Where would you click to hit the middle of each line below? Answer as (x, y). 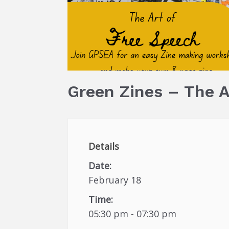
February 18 (115, 180)
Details (104, 146)
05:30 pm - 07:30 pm (132, 214)
